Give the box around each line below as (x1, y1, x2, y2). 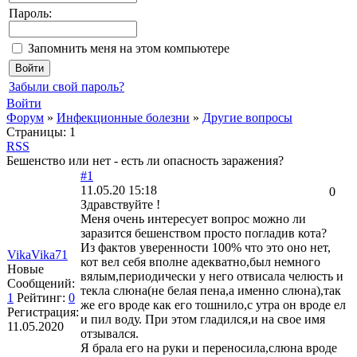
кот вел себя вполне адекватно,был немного (80, 255, 320, 269)
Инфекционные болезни (57, 111, 190, 124)
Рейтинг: (17, 291, 69, 304)
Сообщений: (7, 277, 75, 290)
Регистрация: (7, 305, 79, 319)
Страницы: (6, 125, 66, 139)
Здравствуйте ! (80, 198, 160, 211)
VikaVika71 (7, 248, 68, 261)
